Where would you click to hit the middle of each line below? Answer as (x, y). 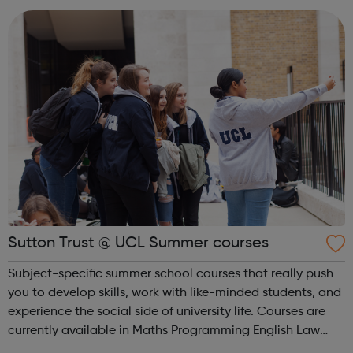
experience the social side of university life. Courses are (132, 312)
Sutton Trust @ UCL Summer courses (138, 243)
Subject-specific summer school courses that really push (171, 274)
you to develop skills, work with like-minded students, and (175, 293)
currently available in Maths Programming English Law (70, 331)
